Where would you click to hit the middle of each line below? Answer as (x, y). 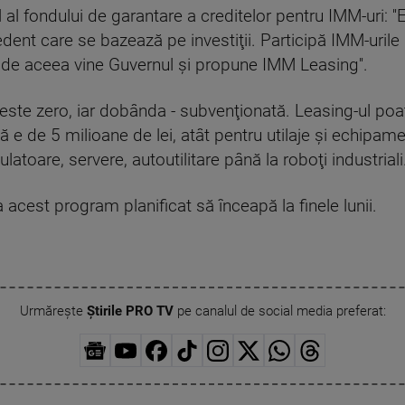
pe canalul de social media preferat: (279, 311)
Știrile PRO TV (130, 311)
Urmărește (53, 311)
